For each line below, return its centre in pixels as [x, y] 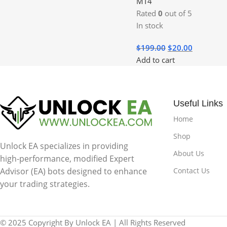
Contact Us [191, 170]
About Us [188, 153]
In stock [149, 25]
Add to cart [155, 60]
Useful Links [198, 103]
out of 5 [177, 13]
